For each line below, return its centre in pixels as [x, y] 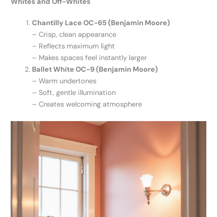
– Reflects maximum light [74, 46]
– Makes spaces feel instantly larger [90, 58]
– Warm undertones [64, 81]
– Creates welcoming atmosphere [87, 105]
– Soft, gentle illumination [74, 93]
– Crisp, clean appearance [74, 35]
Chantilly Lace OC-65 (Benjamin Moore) [101, 23]
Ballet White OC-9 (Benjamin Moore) [95, 70]
